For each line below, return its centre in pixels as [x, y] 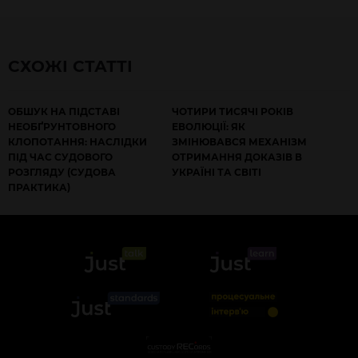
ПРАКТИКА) [39, 187]
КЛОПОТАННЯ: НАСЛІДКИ [78, 142]
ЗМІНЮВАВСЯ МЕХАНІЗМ [240, 142]
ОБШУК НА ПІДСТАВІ [64, 111]
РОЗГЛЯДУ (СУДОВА [62, 172]
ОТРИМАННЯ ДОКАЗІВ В [237, 157]
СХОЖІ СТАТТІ [70, 66]
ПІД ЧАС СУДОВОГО [60, 157]
